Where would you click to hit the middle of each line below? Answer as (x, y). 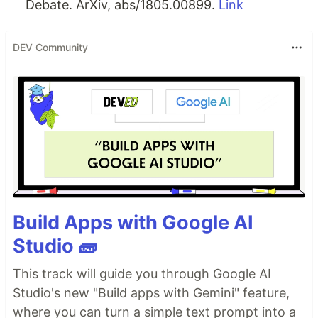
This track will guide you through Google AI (142, 274)
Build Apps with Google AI (133, 223)
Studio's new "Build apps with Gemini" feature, (151, 293)
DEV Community (50, 48)
